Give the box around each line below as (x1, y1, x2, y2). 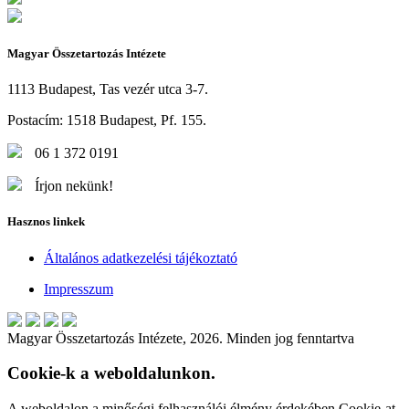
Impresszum (44, 280, 113, 297)
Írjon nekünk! (31, 178, 113, 194)
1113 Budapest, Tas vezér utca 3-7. (7, 81, 208, 98)
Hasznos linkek (7, 215, 85, 229)
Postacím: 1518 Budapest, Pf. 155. (7, 112, 206, 129)
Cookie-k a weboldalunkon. (7, 363, 215, 383)
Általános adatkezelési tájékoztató (44, 249, 237, 266)
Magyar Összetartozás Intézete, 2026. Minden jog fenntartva (7, 330, 354, 346)
